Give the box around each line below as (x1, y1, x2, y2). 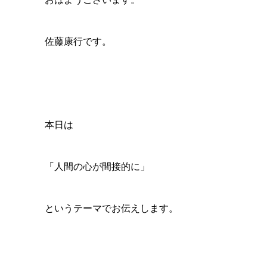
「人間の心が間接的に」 (44, 162, 150, 172)
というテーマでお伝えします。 (44, 203, 178, 213)
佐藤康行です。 (44, 36, 111, 46)
